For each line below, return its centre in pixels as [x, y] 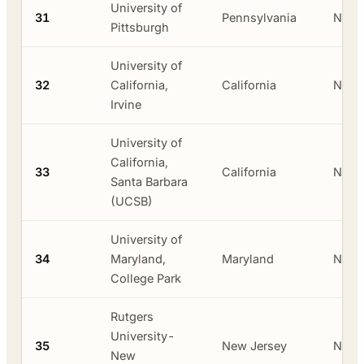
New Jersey [254, 345]
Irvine [126, 104]
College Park [146, 278]
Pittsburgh [140, 27]
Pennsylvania [259, 17]
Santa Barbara [149, 181]
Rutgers [132, 316]
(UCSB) [132, 201]
